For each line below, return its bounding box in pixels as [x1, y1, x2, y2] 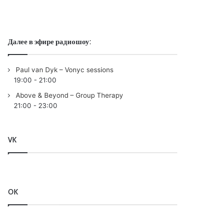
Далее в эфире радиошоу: [8, 37, 91, 46]
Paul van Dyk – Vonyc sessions [14, 66, 114, 74]
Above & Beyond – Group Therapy [14, 91, 124, 99]
